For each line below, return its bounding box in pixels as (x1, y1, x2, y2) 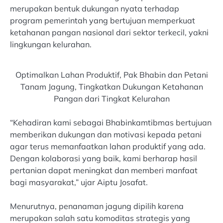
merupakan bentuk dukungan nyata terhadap (10, 3, 179, 14)
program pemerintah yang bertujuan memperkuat (10, 15, 195, 26)
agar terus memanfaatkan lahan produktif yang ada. (10, 141, 206, 152)
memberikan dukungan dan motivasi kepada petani (10, 129, 202, 140)
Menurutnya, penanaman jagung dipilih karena (10, 201, 184, 212)
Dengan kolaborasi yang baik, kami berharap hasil (10, 153, 197, 164)
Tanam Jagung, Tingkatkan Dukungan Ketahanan (20, 82, 203, 92)
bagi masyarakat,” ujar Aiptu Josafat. (10, 177, 148, 188)
